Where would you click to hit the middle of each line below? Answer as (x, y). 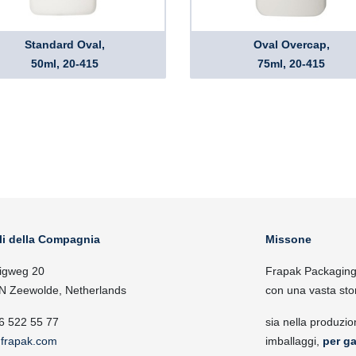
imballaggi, (294, 341)
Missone (288, 239)
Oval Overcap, (291, 44)
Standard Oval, (65, 44)
